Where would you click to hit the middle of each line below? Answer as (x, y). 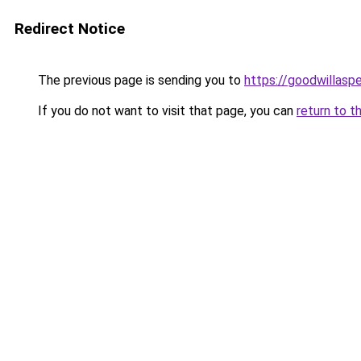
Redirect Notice (70, 29)
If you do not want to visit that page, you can (166, 111)
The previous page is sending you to (139, 80)
